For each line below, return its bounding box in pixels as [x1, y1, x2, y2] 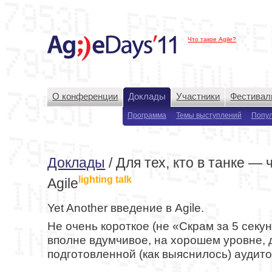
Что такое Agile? [188, 36, 237, 42]
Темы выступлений [175, 111, 242, 120]
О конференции [52, 91, 118, 101]
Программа [127, 111, 166, 120]
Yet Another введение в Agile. [47, 202, 205, 215]
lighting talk [78, 174, 132, 185]
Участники [176, 91, 220, 101]
